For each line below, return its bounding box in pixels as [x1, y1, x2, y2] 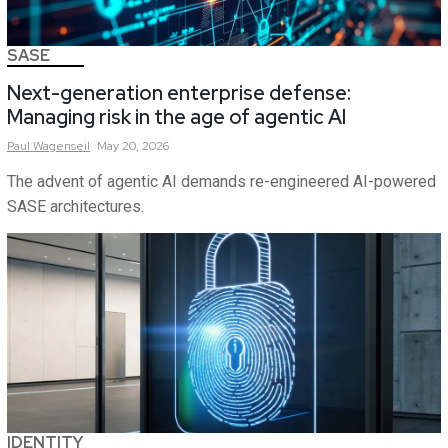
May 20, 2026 [97, 138, 169, 155]
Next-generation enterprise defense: [7, 80, 351, 107]
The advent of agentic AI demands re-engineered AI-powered [7, 172, 436, 192]
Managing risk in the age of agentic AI [7, 104, 346, 131]
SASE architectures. [7, 197, 144, 217]
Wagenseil [33, 138, 90, 155]
